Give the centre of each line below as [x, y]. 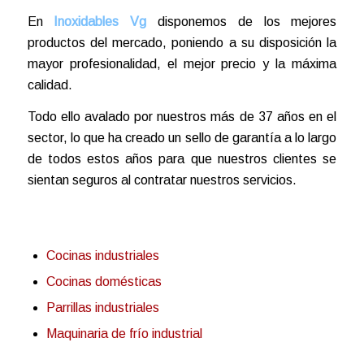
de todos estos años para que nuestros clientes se [182, 159]
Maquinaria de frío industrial [124, 333]
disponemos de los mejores [247, 21]
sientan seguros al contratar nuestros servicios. [162, 180]
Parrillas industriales [102, 307]
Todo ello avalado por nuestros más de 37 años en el [182, 117]
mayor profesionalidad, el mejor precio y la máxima [182, 63]
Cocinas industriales [102, 255]
